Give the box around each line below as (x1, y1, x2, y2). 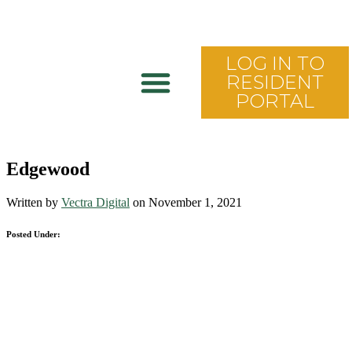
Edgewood (6, 158, 90, 179)
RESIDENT (225, 71, 324, 94)
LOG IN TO (225, 52, 324, 75)
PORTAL (235, 90, 314, 113)
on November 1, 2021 (130, 195, 242, 209)
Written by (6, 195, 61, 209)
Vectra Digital (61, 195, 130, 209)
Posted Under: (6, 229, 60, 239)
